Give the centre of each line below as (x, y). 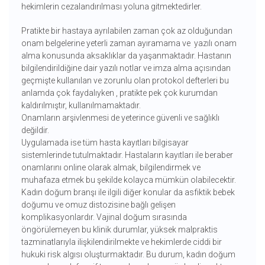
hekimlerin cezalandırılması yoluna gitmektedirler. (111, 7)
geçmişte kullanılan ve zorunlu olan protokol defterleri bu (125, 81)
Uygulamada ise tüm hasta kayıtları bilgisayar (105, 143)
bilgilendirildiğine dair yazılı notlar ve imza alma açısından (126, 68)
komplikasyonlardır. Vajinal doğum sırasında (104, 217)
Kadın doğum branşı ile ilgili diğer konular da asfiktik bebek (128, 193)
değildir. (35, 130)
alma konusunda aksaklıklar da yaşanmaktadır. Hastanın (126, 56)
